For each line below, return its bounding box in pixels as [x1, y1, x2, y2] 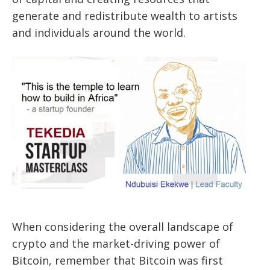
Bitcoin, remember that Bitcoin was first [12, 253, 223, 268]
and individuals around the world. [12, 25, 186, 40]
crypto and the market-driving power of [12, 236, 220, 251]
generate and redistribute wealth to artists [12, 8, 237, 23]
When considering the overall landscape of [12, 219, 233, 234]
